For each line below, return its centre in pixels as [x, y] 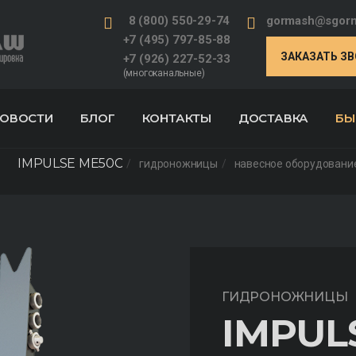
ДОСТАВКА [273, 118]
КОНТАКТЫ [177, 118]
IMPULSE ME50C [70, 163]
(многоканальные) [164, 73]
